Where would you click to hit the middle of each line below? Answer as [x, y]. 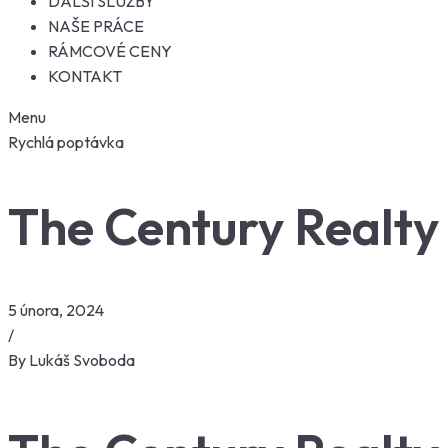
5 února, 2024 [56, 310]
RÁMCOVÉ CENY [110, 51]
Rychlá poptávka [66, 142]
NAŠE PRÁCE [96, 26]
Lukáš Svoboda [82, 360]
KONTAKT [85, 76]
